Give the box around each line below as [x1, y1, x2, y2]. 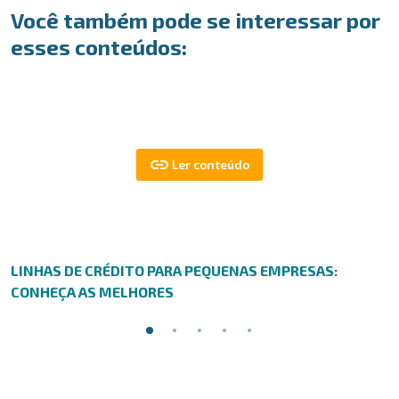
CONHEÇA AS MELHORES [11, 283, 174, 300]
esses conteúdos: [11, 34, 187, 60]
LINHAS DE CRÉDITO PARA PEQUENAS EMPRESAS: [11, 262, 338, 279]
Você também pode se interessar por [11, 7, 380, 33]
